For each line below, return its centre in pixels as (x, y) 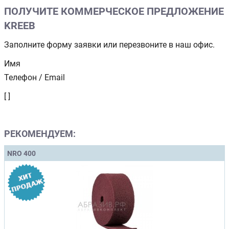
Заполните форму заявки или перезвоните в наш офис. (109, 44)
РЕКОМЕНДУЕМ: (40, 133)
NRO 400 (21, 153)
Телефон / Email (35, 77)
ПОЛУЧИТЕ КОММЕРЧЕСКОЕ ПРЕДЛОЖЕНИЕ (114, 11)
